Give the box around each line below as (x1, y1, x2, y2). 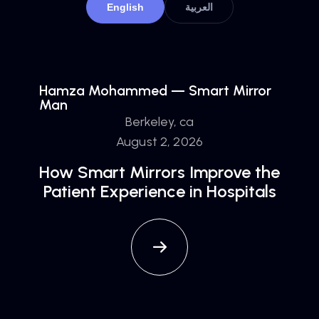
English (106, 1, 144, 13)
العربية (184, 1, 213, 13)
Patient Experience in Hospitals (43, 181, 276, 202)
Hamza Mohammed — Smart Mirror (39, 82, 271, 99)
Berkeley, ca (125, 114, 194, 130)
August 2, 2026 (115, 134, 204, 150)
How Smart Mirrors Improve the (39, 162, 280, 182)
